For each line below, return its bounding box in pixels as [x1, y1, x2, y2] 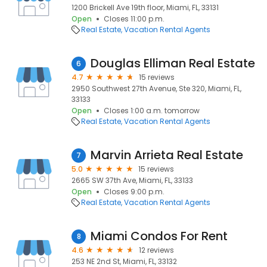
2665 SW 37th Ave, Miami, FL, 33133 [72, 175, 193, 185]
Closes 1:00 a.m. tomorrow [104, 105, 200, 116]
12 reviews [139, 245, 174, 255]
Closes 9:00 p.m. [104, 187, 164, 197]
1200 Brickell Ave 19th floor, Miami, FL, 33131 [72, 2, 219, 13]
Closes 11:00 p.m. [104, 14, 164, 24]
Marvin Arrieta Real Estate [91, 147, 243, 163]
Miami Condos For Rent [91, 228, 228, 244]
